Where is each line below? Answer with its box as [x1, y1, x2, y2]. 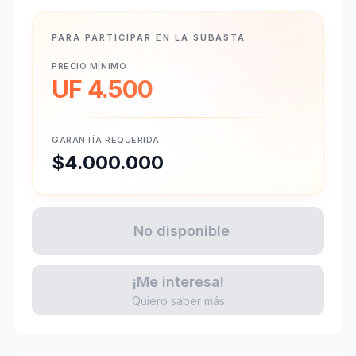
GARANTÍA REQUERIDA [52, 134, 160, 145]
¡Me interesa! [132, 273, 224, 290]
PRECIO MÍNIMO [52, 60, 127, 72]
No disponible [133, 222, 230, 239]
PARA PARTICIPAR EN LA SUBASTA [52, 32, 246, 43]
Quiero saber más [131, 294, 225, 308]
